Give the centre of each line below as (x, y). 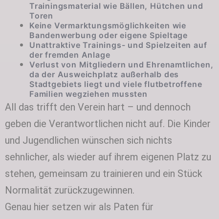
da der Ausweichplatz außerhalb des (104, 74)
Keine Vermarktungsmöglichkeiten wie (108, 25)
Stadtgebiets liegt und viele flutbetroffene (116, 84)
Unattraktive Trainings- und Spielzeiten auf (118, 45)
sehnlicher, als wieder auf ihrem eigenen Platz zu (108, 157)
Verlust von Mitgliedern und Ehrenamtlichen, (121, 64)
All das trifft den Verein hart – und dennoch (98, 107)
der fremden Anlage (70, 55)
